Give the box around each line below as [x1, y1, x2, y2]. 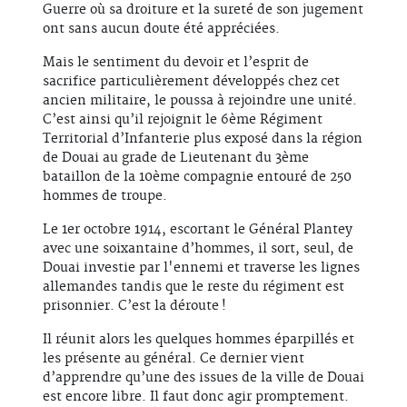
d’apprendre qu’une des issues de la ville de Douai [43, 370, 364, 387]
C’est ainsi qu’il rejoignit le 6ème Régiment [43, 112, 323, 129]
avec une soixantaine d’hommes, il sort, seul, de [43, 241, 353, 258]
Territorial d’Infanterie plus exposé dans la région [43, 131, 362, 148]
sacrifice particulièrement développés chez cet [43, 74, 340, 91]
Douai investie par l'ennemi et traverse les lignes [43, 260, 360, 277]
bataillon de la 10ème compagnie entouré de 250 [43, 169, 352, 186]
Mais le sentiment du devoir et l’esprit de [43, 55, 309, 72]
